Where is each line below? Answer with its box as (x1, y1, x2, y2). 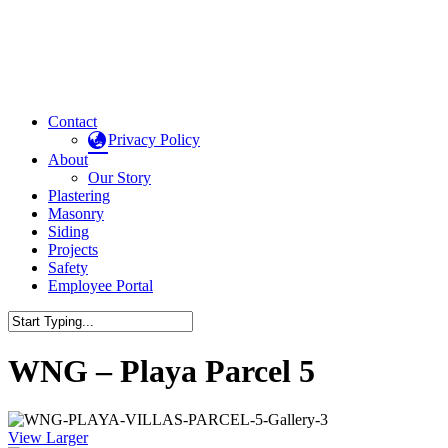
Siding (48, 222, 89, 240)
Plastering (48, 186, 110, 204)
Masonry (48, 204, 104, 222)
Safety (48, 258, 88, 276)
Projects (48, 240, 98, 258)
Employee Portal (48, 276, 153, 294)
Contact (48, 112, 97, 130)
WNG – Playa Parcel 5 (8, 352, 315, 389)
